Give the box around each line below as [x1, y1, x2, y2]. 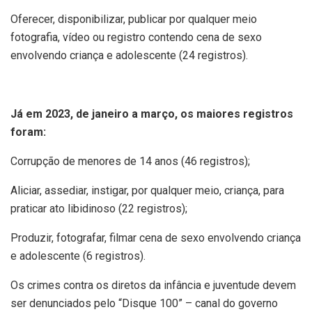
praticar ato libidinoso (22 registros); [10, 201, 187, 215]
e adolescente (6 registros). [10, 249, 146, 263]
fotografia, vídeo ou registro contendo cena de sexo [10, 30, 262, 44]
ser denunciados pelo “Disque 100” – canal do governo [10, 296, 278, 310]
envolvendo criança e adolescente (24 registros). [10, 48, 248, 62]
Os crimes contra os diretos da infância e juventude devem [10, 278, 296, 292]
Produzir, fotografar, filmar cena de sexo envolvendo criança [10, 231, 301, 244]
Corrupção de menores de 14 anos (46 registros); [10, 154, 250, 168]
